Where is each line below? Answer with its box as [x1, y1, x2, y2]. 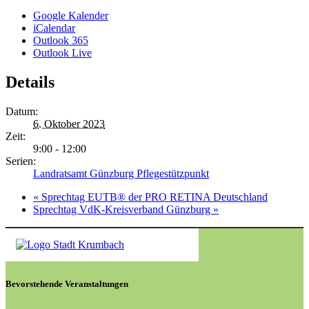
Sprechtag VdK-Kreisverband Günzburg [33, 203, 213, 215]
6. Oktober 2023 [33, 117, 105, 130]
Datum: [6, 105, 38, 117]
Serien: [6, 154, 36, 167]
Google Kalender [33, 10, 108, 21]
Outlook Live [33, 47, 92, 59]
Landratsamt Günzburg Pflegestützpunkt [33, 167, 209, 179]
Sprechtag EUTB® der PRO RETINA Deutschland [39, 190, 268, 203]
